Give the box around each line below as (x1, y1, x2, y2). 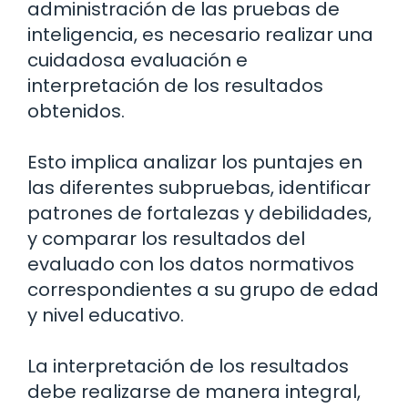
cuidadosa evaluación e (27, 46, 248, 73)
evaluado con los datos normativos (27, 250, 354, 277)
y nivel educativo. (27, 301, 184, 328)
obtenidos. (27, 97, 125, 124)
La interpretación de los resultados (27, 352, 349, 379)
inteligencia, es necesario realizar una (27, 21, 373, 47)
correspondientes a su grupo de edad (27, 276, 379, 302)
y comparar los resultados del (27, 225, 305, 251)
